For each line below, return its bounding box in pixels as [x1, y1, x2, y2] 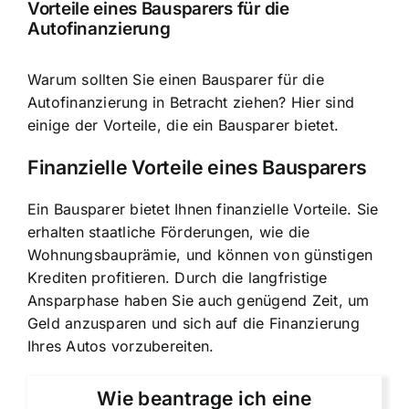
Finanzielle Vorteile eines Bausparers [27, 154, 367, 179]
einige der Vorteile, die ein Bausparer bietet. [27, 115, 340, 134]
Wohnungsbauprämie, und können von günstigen [27, 246, 373, 265]
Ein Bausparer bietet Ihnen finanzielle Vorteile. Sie [27, 200, 379, 219]
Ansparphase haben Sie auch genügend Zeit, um [27, 291, 370, 310]
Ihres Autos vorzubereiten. [27, 337, 215, 356]
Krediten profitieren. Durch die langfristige [27, 268, 328, 288]
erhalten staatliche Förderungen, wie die [27, 223, 310, 242]
